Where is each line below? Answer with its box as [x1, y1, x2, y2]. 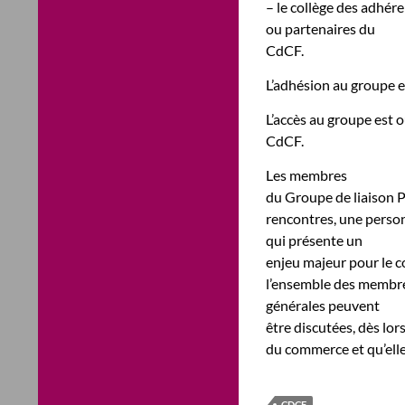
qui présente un [266, 231, 363, 249]
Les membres [266, 166, 347, 184]
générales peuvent [266, 297, 380, 314]
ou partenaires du [266, 20, 375, 37]
